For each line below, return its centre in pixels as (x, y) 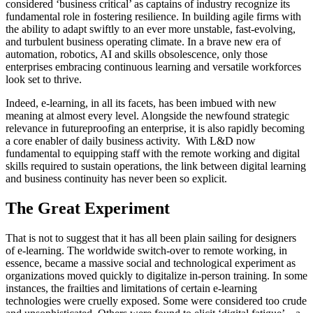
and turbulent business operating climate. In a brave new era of (143, 42)
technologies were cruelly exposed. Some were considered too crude (156, 301)
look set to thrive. (44, 80)
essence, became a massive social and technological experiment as (151, 263)
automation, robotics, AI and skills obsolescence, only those (137, 54)
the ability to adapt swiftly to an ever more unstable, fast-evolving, (151, 29)
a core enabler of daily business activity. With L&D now (131, 141)
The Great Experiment (88, 209)
